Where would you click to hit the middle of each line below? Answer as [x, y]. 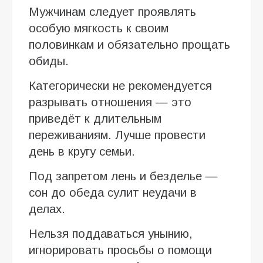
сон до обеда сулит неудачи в [113, 192]
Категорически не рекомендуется [120, 85]
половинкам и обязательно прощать [129, 44]
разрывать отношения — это [110, 102]
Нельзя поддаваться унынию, [111, 233]
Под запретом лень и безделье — [123, 176]
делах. [47, 209]
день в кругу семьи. [82, 151]
